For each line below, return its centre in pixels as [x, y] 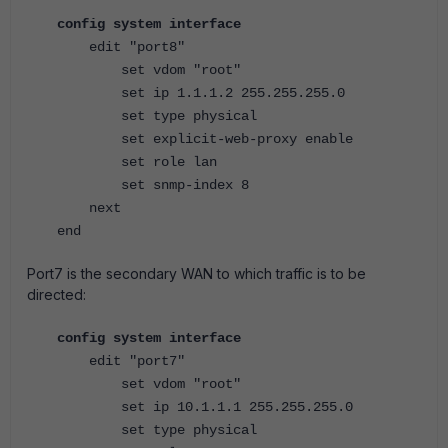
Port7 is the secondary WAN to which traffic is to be [196, 273]
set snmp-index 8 [153, 185]
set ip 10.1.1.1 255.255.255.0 [205, 407]
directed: [56, 294]
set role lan [137, 162]
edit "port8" [121, 47]
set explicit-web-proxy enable [205, 139]
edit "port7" [121, 361]
